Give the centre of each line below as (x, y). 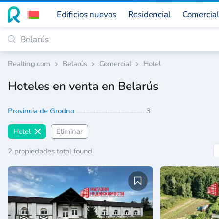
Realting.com (29, 64)
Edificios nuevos (87, 14)
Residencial (149, 14)
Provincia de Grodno (42, 111)
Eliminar (69, 131)
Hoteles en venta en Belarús (83, 86)
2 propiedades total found (50, 151)
